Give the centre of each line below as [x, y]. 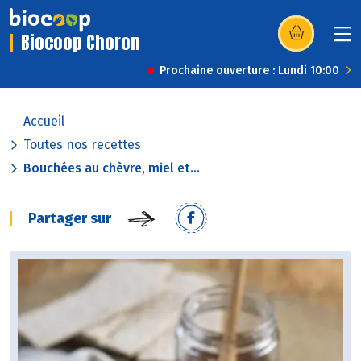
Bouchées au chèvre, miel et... [112, 168]
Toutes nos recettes [82, 145]
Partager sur [70, 219]
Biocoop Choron [81, 43]
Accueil [44, 122]
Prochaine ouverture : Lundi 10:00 [249, 71]
